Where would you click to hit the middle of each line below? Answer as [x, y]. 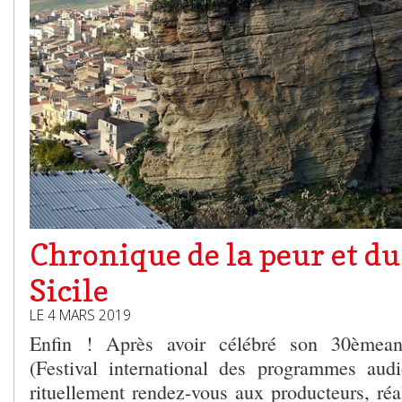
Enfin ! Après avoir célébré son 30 [190, 343]
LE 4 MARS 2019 [80, 315]
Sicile [69, 290]
